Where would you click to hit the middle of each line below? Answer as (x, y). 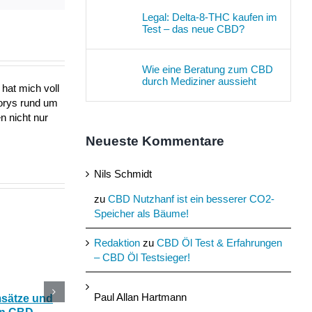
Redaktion (117, 243)
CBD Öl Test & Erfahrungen (219, 243)
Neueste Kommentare (155, 141)
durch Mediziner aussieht (199, 81)
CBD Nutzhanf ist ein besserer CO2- (191, 199)
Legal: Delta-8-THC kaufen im (209, 17)
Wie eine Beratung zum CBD (207, 69)
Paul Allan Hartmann (140, 297)
